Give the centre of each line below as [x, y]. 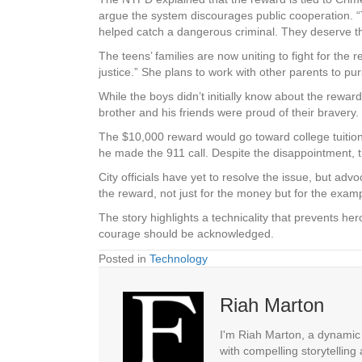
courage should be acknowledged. [186, 234]
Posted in [124, 259]
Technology [179, 259]
